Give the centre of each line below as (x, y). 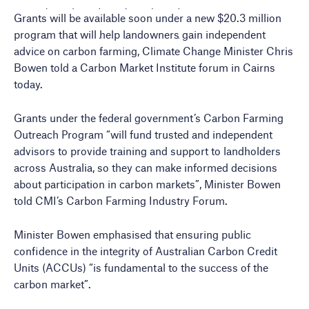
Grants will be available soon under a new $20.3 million (148, 18)
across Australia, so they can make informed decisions (146, 167)
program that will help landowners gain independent (140, 34)
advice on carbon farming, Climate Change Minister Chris (153, 51)
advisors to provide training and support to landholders (147, 151)
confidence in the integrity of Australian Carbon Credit (146, 251)
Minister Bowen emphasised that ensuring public (132, 234)
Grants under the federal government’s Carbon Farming (149, 118)
